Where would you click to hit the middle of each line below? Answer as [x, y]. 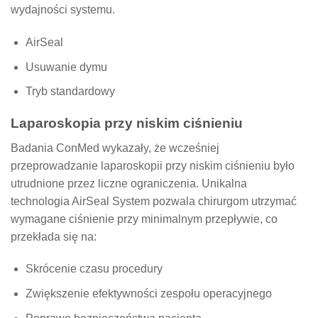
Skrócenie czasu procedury [94, 269]
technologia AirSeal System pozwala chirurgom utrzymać [154, 201]
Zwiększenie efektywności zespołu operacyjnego [148, 293]
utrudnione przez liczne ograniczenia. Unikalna [129, 183]
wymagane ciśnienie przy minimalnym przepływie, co [144, 219]
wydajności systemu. [63, 10]
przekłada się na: [54, 236]
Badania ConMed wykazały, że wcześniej [115, 148]
